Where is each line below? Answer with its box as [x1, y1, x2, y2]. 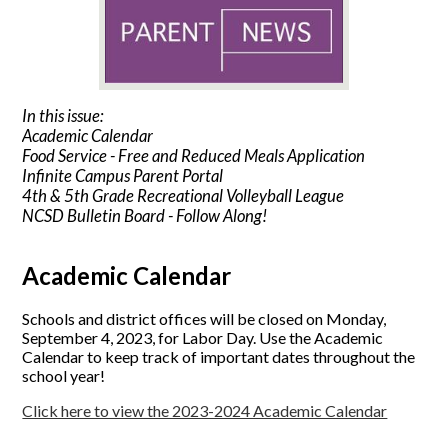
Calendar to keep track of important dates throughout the [22, 347, 416, 367]
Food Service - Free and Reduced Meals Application [22, 146, 366, 167]
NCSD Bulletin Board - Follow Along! [22, 206, 268, 227]
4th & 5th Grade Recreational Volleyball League [22, 186, 345, 207]
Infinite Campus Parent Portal [22, 166, 224, 187]
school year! [22, 366, 106, 386]
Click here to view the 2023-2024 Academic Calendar [22, 401, 388, 421]
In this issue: [22, 106, 105, 127]
